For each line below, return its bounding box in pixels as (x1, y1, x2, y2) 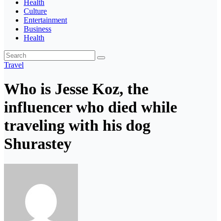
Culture (24, 7, 47, 15)
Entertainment (24, 16, 67, 24)
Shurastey (4, 135, 72, 153)
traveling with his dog (4, 116, 150, 135)
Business (24, 25, 51, 33)
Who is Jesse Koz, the (4, 80, 148, 98)
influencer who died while (4, 98, 177, 116)
